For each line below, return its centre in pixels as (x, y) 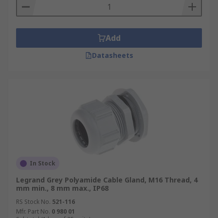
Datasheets (112, 55)
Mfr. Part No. (33, 211)
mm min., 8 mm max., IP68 (62, 188)
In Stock (43, 163)
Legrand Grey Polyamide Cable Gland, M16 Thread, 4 (107, 180)
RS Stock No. (33, 202)
